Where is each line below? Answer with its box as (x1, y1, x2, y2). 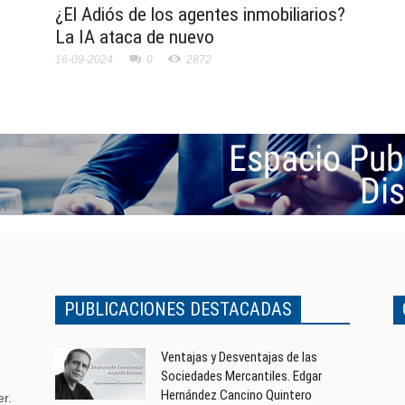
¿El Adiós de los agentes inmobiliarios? (54, 4, 345, 26)
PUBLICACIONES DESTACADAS (64, 298, 293, 321)
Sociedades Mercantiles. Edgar (161, 368, 323, 385)
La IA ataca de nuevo (54, 26, 214, 49)
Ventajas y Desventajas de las (161, 349, 318, 366)
